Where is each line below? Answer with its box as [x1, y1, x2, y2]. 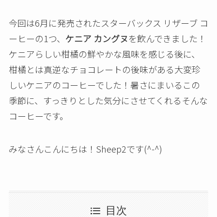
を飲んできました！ [128, 31, 206, 45]
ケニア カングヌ [65, 31, 128, 45]
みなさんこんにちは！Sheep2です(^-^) [8, 142, 162, 155]
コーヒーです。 [8, 109, 68, 122]
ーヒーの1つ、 [8, 31, 65, 45]
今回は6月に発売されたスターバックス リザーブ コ [8, 16, 208, 29]
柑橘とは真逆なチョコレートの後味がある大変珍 [8, 62, 201, 76]
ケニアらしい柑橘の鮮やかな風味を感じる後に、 [8, 47, 200, 60]
